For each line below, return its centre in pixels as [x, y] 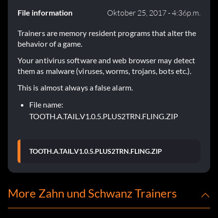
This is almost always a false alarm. [75, 88]
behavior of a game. [50, 44]
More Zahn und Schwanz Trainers [92, 193]
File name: [46, 105]
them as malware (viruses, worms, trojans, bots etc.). [105, 71]
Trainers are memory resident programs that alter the [107, 33]
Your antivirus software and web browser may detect [106, 60]
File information [45, 13]
